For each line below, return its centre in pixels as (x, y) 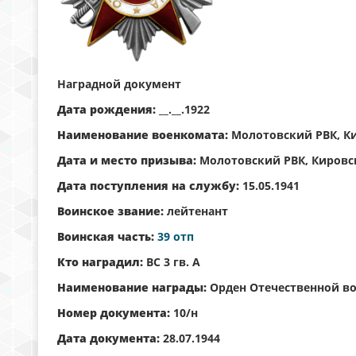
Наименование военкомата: (143, 135)
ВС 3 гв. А (172, 262)
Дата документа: (108, 339)
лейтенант (196, 211)
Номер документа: (114, 313)
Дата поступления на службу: (148, 186)
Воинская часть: (106, 237)
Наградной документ (119, 84)
